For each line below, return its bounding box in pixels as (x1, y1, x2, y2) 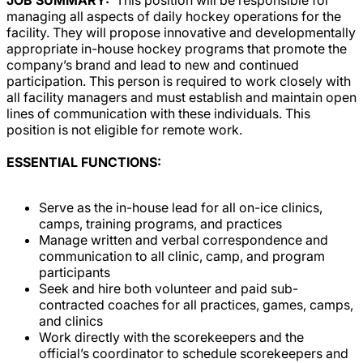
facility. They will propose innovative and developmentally (6, 23, 356, 41)
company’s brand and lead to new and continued (6, 56, 299, 73)
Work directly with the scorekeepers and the (39, 328, 304, 345)
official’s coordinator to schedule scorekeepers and (39, 344, 348, 361)
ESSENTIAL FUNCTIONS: (6, 153, 161, 170)
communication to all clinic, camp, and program (39, 247, 325, 264)
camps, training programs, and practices (39, 215, 282, 232)
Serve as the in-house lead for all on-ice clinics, (39, 199, 322, 216)
